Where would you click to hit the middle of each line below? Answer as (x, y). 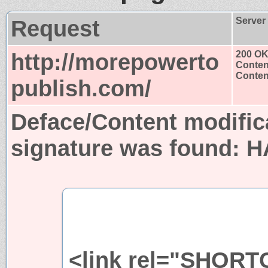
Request (55, 28)
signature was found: (129, 148)
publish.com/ (81, 88)
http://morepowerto (115, 62)
